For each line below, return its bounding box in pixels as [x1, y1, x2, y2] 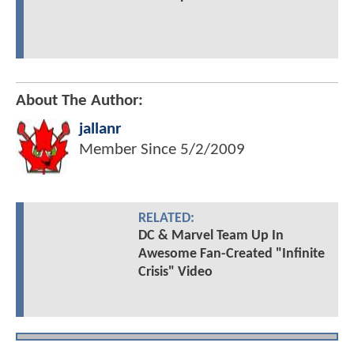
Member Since [79, 141, 180, 159]
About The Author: [16, 92, 143, 110]
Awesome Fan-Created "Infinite [137, 247, 325, 262]
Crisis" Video [137, 265, 213, 281]
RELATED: [137, 212, 194, 226]
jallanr [79, 121, 121, 138]
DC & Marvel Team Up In [137, 228, 284, 244]
